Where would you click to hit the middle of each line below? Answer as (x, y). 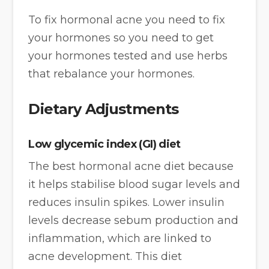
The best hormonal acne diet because (131, 166)
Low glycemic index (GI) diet (104, 144)
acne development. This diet (105, 256)
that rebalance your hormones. (112, 74)
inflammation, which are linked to (120, 238)
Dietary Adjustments (104, 109)
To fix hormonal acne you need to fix (127, 20)
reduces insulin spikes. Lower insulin (127, 202)
